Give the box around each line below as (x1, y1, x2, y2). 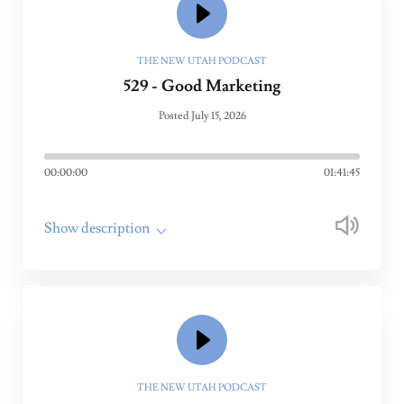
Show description (44, 219, 150, 237)
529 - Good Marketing (124, 76, 280, 96)
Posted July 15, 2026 (158, 109, 246, 123)
